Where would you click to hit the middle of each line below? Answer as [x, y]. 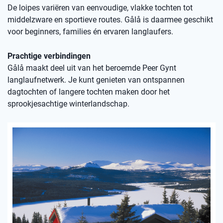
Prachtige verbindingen [49, 56]
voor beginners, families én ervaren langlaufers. [90, 32]
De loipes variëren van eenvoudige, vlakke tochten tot [100, 8]
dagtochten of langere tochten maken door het [89, 92]
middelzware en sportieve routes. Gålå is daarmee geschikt [110, 20]
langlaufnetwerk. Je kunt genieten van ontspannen [96, 80]
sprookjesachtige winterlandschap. [68, 104]
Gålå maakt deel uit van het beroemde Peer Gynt [92, 68]
